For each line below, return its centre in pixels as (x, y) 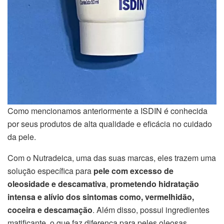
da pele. (22, 136)
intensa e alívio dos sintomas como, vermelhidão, (101, 196)
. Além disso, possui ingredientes (151, 209)
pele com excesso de (133, 170)
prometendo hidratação (154, 183)
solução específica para (50, 170)
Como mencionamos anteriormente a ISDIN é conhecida (107, 110)
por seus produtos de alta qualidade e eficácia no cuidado (110, 123)
